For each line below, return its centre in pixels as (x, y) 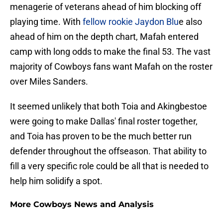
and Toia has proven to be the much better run (101, 136)
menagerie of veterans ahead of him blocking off (106, 7)
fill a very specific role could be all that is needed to (109, 166)
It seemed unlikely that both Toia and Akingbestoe (109, 107)
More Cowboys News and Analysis (82, 205)
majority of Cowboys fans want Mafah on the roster (111, 67)
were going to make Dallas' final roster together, (104, 121)
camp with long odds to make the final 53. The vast (110, 52)
